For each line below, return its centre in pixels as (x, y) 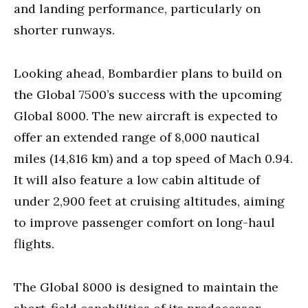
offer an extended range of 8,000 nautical (137, 137)
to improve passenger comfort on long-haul (144, 222)
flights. (34, 243)
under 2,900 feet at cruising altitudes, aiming (149, 201)
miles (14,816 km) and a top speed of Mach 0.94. (153, 158)
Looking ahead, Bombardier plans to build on (148, 73)
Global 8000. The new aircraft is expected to (146, 115)
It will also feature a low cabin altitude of (137, 179)
